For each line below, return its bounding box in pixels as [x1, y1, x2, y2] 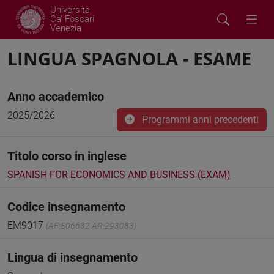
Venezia [50, 23, 81, 34]
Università [50, 4, 90, 15]
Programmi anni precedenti [139, 114, 259, 125]
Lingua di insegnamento [7, 250, 138, 265]
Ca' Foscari [50, 13, 94, 24]
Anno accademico [7, 89, 104, 104]
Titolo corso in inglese [7, 149, 127, 163]
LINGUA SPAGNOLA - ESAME [7, 46, 251, 70]
